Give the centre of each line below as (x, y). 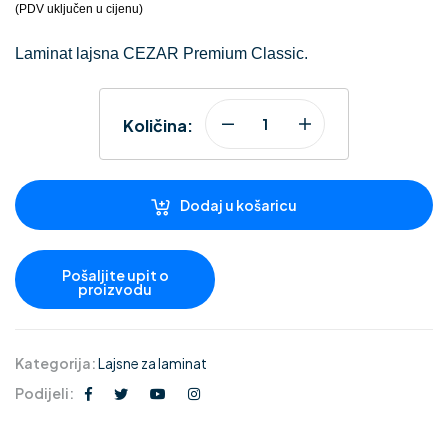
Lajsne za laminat (152, 363)
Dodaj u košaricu (238, 205)
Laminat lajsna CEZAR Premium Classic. (161, 54)
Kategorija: (56, 363)
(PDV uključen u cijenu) (79, 9)
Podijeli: (44, 393)
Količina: (158, 126)
